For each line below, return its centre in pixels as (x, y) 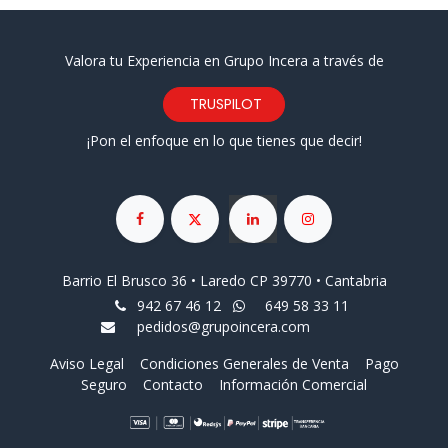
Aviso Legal (88, 363)
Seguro (104, 384)
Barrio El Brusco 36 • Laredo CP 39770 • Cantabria (224, 280)
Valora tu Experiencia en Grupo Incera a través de (224, 61)
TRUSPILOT (224, 104)
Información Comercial (293, 384)
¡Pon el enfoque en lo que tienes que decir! (224, 141)
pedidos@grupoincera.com (223, 326)
